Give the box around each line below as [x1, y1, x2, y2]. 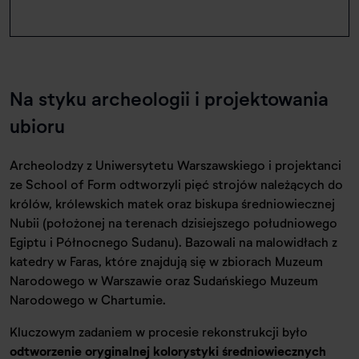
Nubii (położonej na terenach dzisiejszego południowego [10, 215, 337, 231]
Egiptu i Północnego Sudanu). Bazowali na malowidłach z [10, 234, 337, 250]
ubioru [10, 114, 65, 138]
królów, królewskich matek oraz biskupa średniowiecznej [10, 196, 335, 212]
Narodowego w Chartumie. [10, 292, 166, 308]
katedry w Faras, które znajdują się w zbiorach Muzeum [10, 253, 323, 269]
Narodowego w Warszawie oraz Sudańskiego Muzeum [10, 272, 318, 288]
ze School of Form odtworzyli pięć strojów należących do [10, 176, 343, 192]
